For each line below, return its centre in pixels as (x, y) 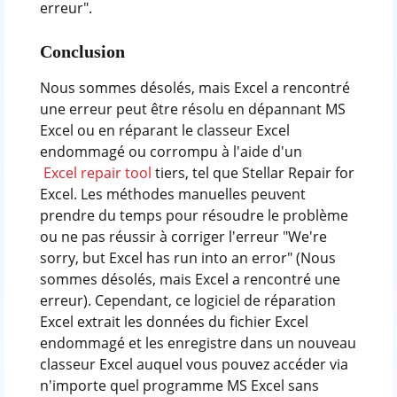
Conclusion (82, 51)
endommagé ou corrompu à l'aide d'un (171, 151)
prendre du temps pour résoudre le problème (194, 215)
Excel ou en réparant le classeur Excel (164, 130)
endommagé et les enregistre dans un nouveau (198, 343)
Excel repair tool (95, 172)
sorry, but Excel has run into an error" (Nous (187, 257)
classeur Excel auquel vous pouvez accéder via (194, 364)
